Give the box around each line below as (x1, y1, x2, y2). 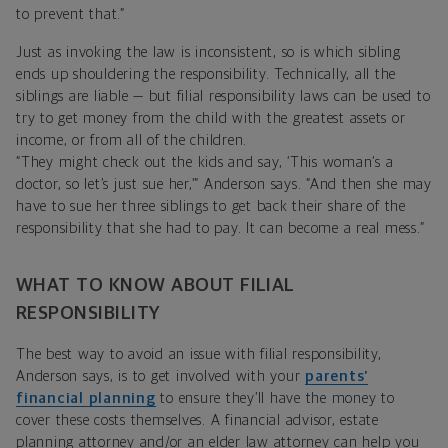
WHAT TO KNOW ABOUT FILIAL (16, 275, 295, 295)
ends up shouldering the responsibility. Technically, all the (16, 66, 396, 82)
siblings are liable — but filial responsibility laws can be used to (16, 88, 431, 104)
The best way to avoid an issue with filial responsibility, (16, 346, 382, 362)
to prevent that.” (16, 6, 125, 22)
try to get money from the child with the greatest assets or (16, 110, 406, 126)
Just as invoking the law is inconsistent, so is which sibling (16, 44, 401, 60)
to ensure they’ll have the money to (155, 390, 395, 406)
